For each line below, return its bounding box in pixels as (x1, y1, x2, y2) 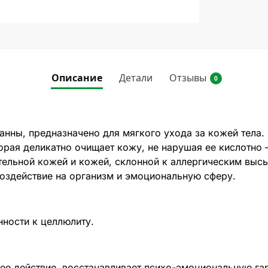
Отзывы (169, 71, 206, 84)
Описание (51, 71, 102, 84)
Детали (118, 71, 153, 84)
